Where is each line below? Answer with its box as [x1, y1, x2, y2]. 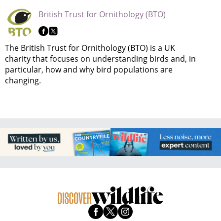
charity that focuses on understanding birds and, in [5, 53, 196, 64]
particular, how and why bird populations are [5, 64, 173, 75]
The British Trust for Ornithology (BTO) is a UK [5, 42, 175, 53]
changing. [5, 74, 41, 86]
